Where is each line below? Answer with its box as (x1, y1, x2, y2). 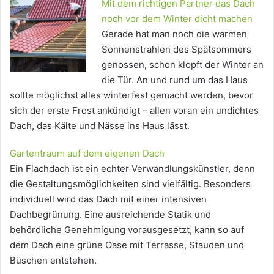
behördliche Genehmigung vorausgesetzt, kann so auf (10, 223, 244, 235)
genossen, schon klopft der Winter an (102, 58, 264, 70)
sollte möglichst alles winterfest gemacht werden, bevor (10, 89, 253, 101)
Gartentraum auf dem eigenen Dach (10, 147, 165, 159)
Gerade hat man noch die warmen (102, 28, 247, 40)
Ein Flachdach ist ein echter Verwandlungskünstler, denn (10, 162, 255, 174)
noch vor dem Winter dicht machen (102, 12, 253, 24)
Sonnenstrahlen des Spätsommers (102, 43, 251, 55)
